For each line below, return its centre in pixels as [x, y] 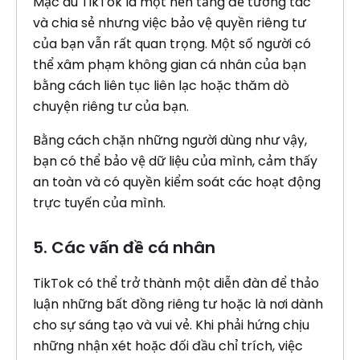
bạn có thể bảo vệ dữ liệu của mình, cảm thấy [175, 161]
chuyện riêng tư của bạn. [111, 106]
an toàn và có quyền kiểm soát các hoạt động [177, 182]
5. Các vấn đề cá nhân [124, 247]
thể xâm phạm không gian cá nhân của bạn [170, 65]
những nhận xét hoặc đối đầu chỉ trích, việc [168, 346]
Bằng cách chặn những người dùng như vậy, [170, 140]
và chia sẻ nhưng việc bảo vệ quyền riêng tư [170, 23]
